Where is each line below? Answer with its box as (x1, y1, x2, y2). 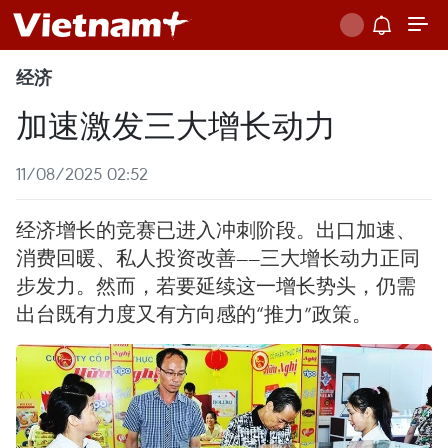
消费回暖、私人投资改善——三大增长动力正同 (16, 245, 420, 270)
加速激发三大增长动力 (16, 102, 336, 145)
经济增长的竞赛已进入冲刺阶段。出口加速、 (16, 217, 416, 242)
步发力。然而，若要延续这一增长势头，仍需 (16, 273, 416, 298)
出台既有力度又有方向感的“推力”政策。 (16, 301, 372, 326)
